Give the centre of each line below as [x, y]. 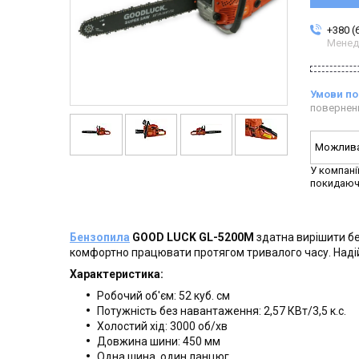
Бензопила [100, 238]
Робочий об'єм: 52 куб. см [163, 296]
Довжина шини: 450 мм [159, 342]
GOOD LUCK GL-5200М [192, 238]
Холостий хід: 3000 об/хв [162, 327]
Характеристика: [117, 274]
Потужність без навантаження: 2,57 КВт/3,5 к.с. [222, 311]
